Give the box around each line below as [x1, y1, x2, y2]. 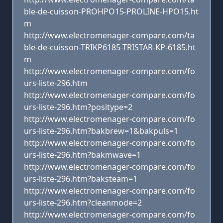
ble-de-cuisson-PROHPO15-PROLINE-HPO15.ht [24, 6, 199, 17]
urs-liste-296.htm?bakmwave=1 [24, 149, 141, 160]
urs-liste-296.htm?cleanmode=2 [24, 197, 142, 208]
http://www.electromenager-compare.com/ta [24, 30, 195, 41]
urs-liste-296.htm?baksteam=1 [24, 173, 137, 184]
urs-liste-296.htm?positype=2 [24, 102, 132, 112]
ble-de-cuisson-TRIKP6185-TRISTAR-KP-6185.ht [24, 42, 196, 53]
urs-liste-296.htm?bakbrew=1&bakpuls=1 [24, 125, 178, 136]
